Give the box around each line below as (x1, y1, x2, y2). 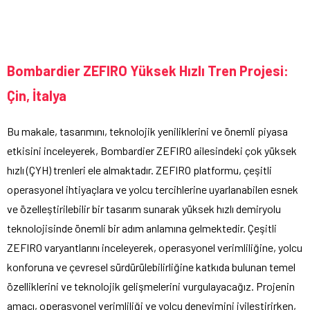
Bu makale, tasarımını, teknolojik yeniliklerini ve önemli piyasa (7, 125, 288, 138)
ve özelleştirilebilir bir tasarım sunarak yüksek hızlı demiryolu (7, 202, 281, 216)
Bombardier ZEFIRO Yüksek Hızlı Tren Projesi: (7, 62, 289, 80)
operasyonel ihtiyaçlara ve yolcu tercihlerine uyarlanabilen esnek (7, 183, 298, 197)
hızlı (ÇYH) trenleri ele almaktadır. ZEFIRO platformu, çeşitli (7, 163, 272, 177)
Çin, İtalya (7, 87, 66, 104)
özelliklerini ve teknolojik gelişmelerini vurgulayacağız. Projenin (7, 280, 295, 293)
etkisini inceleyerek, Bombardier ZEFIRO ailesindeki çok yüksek (7, 144, 297, 158)
